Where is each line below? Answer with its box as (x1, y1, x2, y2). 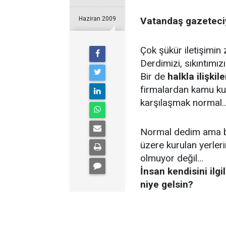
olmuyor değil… (140, 152, 203, 164)
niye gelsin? (140, 179, 193, 190)
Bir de (140, 71, 167, 82)
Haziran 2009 (79, 15, 116, 22)
